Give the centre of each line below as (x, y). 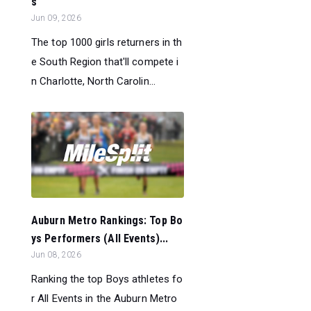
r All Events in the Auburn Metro (104, 299)
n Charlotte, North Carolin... (93, 82)
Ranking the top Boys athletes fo (107, 279)
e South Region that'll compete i (105, 62)
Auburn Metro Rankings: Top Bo (107, 221)
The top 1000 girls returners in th (107, 43)
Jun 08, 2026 (57, 255)
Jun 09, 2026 (57, 18)
